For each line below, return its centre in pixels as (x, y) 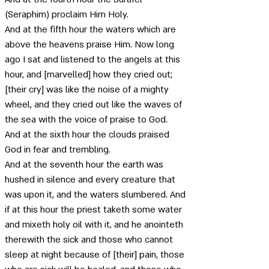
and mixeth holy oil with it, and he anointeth (95, 225)
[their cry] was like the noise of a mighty (88, 89)
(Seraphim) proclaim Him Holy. (68, 14)
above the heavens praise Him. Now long (91, 44)
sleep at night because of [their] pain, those (96, 255)
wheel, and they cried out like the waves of (95, 104)
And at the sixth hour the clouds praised (88, 134)
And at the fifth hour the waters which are (92, 29)
